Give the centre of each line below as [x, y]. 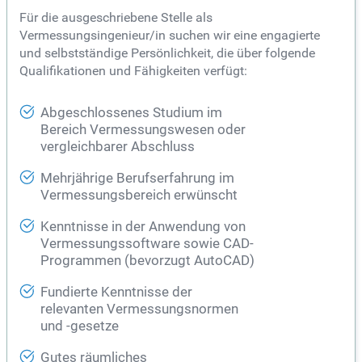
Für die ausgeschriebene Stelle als [116, 18]
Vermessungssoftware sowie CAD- [147, 244]
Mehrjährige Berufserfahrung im [137, 179]
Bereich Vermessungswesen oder [143, 130]
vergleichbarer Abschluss [118, 147]
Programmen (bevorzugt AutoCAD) [147, 261]
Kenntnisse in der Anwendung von [143, 227]
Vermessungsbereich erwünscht [139, 196]
